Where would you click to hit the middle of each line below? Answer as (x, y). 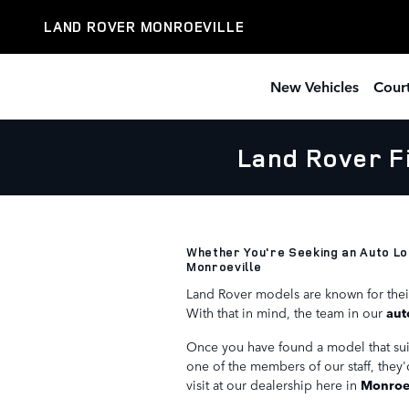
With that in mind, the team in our (286, 312)
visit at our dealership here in (273, 384)
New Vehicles (315, 86)
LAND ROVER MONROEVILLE (144, 26)
